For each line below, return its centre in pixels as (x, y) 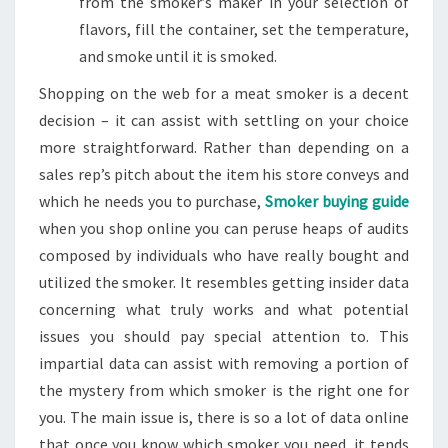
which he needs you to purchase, (152, 200)
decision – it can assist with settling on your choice (224, 119)
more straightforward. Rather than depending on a (224, 146)
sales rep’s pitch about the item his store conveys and (224, 173)
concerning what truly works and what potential (224, 308)
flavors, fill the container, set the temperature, (244, 28)
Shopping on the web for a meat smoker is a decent (224, 92)
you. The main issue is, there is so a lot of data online (224, 416)
